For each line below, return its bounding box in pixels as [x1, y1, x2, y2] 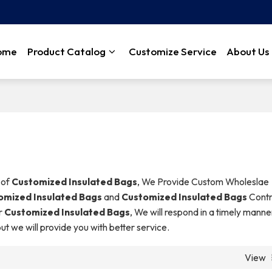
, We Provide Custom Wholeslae [137, 175, 269, 188]
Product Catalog [27, 45, 106, 58]
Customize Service [128, 45, 217, 58]
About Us [226, 45, 270, 58]
